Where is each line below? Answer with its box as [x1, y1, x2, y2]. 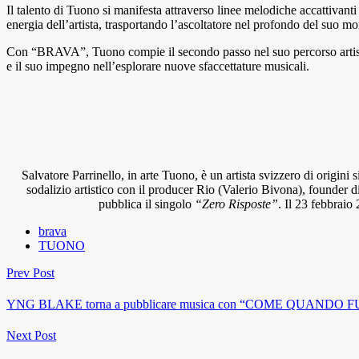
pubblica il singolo [98, 196, 195, 211]
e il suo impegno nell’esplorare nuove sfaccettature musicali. [6, 58, 309, 73]
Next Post [6, 329, 56, 343]
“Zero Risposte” [194, 196, 278, 211]
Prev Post [6, 265, 54, 280]
